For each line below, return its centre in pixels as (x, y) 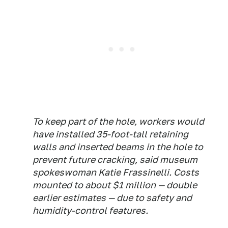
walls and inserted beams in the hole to (118, 147)
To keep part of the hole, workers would (118, 121)
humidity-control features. (90, 210)
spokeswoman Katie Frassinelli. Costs (116, 172)
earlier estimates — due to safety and (112, 198)
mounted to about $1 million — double (115, 185)
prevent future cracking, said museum (115, 160)
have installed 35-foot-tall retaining (110, 134)
